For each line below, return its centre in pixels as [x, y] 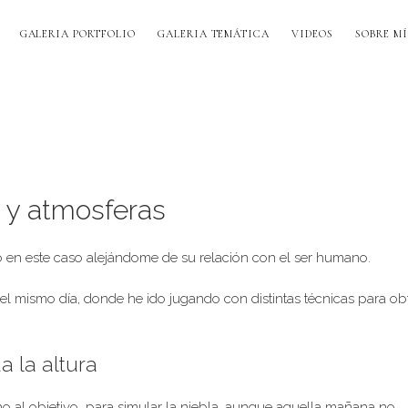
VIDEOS [312, 34]
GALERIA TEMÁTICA [214, 34]
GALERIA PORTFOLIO [77, 34]
